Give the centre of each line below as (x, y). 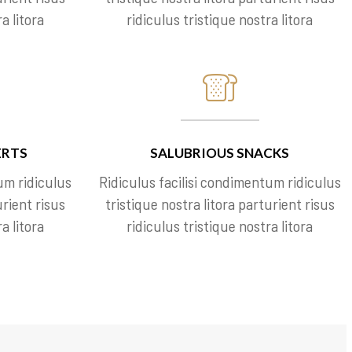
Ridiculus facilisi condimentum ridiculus (220, 181)
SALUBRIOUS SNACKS (220, 153)
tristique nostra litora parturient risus (220, 203)
